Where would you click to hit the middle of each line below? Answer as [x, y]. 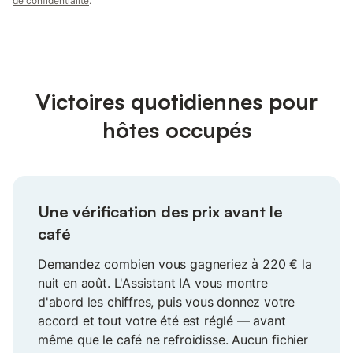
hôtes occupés [176, 130]
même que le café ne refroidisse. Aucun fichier [173, 340]
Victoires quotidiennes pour [176, 102]
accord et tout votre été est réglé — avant [162, 321]
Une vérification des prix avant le [160, 212]
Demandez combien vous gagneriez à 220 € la [175, 264]
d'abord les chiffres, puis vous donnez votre [167, 302]
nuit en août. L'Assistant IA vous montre [153, 283]
